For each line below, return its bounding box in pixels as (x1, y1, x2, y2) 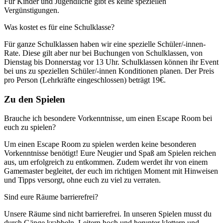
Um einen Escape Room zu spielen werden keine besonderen (4, 140, 196, 149)
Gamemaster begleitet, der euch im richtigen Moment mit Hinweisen (4, 167, 218, 176)
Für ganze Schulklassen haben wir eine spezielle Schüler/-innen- (4, 40, 206, 49)
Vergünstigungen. (4, 6, 59, 15)
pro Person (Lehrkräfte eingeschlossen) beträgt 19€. (4, 76, 166, 85)
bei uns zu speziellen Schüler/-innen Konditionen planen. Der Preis (4, 67, 214, 76)
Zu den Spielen (4, 94, 65, 105)
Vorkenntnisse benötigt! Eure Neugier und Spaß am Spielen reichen (4, 149, 216, 158)
